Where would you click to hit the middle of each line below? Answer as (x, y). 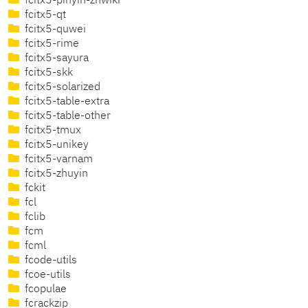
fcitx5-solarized (61, 88)
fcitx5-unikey (55, 145)
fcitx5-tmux (52, 131)
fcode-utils (49, 261)
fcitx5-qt (44, 15)
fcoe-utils (46, 275)
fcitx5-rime (51, 44)
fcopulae (44, 290)
